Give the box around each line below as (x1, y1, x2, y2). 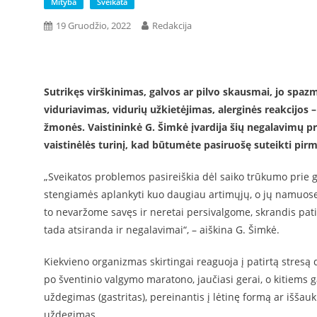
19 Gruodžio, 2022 (56, 18, 131, 32)
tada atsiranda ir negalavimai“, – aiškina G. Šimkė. (44, 222, 279, 236)
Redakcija (152, 18, 192, 32)
